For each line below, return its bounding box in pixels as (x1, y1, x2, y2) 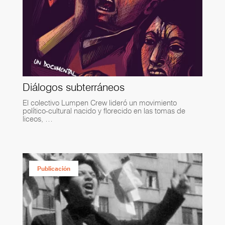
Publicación (37, 164, 70, 172)
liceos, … (22, 114, 53, 124)
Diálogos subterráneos (22, 80, 125, 93)
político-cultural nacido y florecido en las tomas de (22, 105, 185, 116)
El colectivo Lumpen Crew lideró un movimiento (22, 97, 177, 107)
